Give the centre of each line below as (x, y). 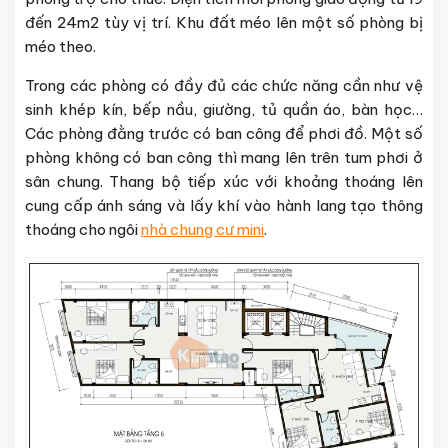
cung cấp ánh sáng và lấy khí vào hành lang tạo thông (224, 206)
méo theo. (60, 47)
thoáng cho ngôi (83, 230)
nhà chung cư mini (202, 230)
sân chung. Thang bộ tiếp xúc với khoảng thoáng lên (224, 182)
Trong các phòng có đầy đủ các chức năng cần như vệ (224, 86)
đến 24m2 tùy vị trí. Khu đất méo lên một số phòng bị (224, 23)
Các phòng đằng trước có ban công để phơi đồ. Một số (224, 134)
